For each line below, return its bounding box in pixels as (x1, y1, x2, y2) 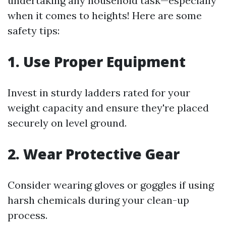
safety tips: (8, 24, 60, 37)
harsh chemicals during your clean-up (8, 194, 189, 206)
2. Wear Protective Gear (8, 144, 180, 163)
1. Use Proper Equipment (8, 52, 186, 71)
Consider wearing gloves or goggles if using (8, 179, 214, 191)
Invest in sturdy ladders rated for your (8, 86, 190, 99)
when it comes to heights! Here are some (8, 9, 202, 22)
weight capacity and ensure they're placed (8, 101, 209, 114)
